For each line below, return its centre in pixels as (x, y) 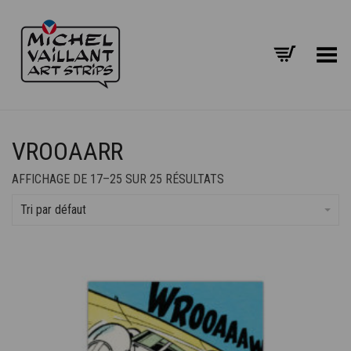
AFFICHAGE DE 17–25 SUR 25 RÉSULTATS (118, 179)
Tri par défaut (53, 210)
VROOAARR (67, 151)
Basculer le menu (297, 50)
